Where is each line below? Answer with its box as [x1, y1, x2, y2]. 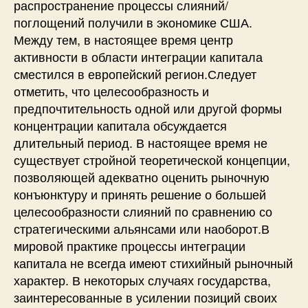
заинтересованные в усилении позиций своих [14, 287, 277, 306]
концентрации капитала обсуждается [14, 115, 227, 134]
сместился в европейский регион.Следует [14, 64, 256, 82]
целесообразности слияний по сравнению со [14, 201, 272, 220]
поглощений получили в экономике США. [14, 12, 252, 31]
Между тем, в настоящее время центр [14, 30, 233, 48]
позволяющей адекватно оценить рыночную [14, 167, 269, 186]
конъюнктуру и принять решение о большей [14, 184, 266, 203]
